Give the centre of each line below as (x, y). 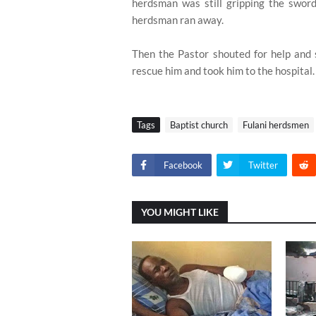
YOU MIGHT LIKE (180, 212)
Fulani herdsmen (276, 125)
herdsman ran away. (178, 20)
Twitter (263, 165)
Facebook (183, 165)
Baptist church (199, 125)
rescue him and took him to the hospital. (223, 71)
